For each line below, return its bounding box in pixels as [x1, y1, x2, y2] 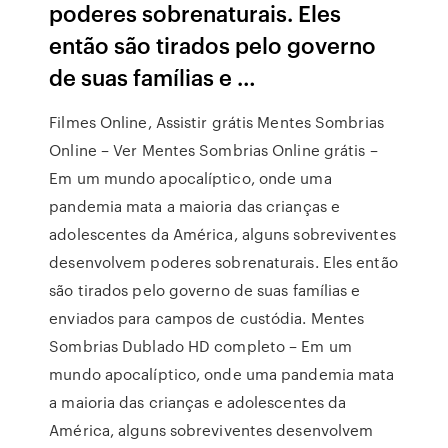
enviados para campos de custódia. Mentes [49, 307, 365, 329]
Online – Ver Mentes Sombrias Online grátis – [49, 139, 378, 161]
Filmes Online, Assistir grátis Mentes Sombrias [49, 111, 384, 133]
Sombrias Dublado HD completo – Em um [49, 335, 352, 357]
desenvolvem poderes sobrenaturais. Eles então [49, 251, 398, 273]
